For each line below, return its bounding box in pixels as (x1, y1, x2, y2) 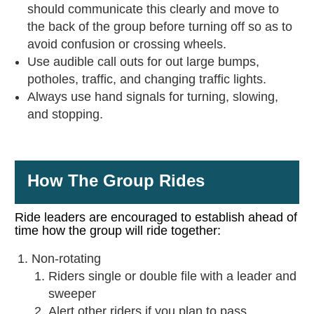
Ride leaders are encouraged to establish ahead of (14, 210, 297, 225)
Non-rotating (31, 252, 101, 266)
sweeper (48, 287, 96, 301)
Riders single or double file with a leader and (48, 269, 296, 284)
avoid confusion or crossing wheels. (27, 37, 226, 52)
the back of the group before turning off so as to (27, 20, 292, 34)
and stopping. (27, 107, 103, 122)
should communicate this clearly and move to (27, 2, 279, 17)
